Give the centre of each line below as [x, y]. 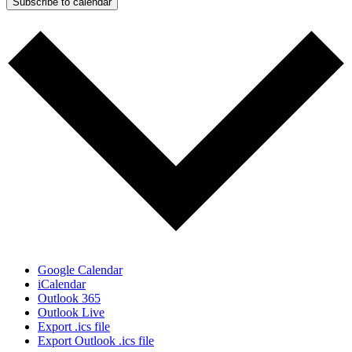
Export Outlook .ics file [96, 341]
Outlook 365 [69, 299]
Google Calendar [80, 270]
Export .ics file [74, 327]
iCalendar [62, 284]
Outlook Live [71, 313]
